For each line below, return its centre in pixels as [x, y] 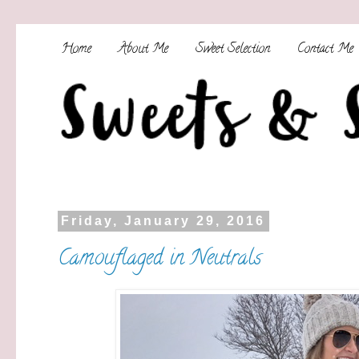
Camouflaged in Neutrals [159, 260]
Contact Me [325, 49]
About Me [143, 49]
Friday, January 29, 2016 [163, 221]
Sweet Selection [233, 49]
